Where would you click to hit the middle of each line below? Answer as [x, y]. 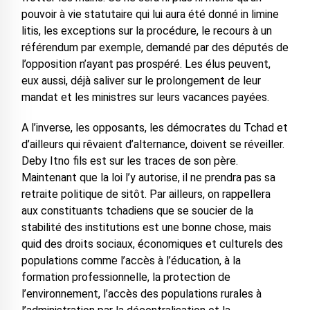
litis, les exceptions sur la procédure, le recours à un [146, 31]
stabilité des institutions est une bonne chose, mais [146, 228]
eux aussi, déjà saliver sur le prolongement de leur [141, 81]
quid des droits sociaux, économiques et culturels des [152, 244]
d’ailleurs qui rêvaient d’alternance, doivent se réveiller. [153, 145]
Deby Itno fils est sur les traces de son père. [129, 161]
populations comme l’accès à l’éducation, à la [131, 261]
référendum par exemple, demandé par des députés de [155, 48]
